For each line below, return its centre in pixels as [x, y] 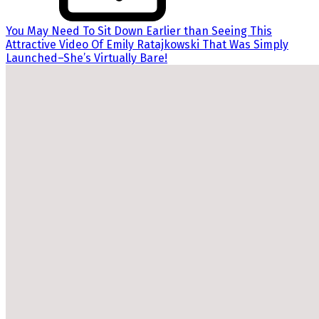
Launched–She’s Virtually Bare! [87, 58]
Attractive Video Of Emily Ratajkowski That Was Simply [147, 44]
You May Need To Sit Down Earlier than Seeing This [139, 31]
